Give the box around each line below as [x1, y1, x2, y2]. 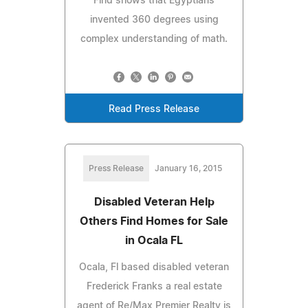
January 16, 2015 [155, 164, 222, 173]
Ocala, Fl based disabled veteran [79, 262, 229, 272]
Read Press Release [109, 104, 199, 114]
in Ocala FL [125, 234, 183, 246]
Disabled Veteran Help [93, 196, 214, 208]
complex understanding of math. [80, 34, 228, 44]
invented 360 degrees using [89, 14, 219, 25]
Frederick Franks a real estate [86, 281, 222, 291]
